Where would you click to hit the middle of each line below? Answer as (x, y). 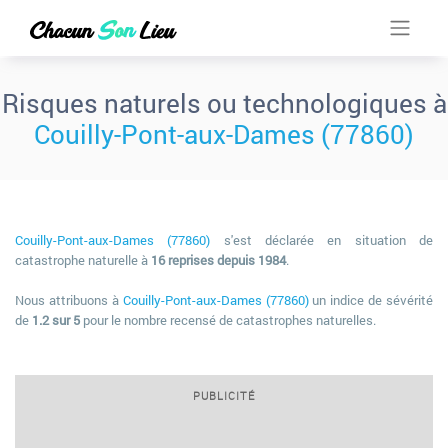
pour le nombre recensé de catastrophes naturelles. (228, 320)
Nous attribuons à (69, 300)
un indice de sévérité (370, 300)
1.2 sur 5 (56, 320)
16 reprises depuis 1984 (218, 260)
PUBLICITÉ (224, 395)
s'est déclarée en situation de (322, 240)
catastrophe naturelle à (83, 260)
